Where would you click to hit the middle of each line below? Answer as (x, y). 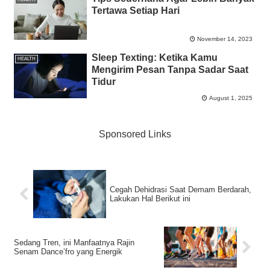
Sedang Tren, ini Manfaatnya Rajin (74, 243)
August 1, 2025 (231, 98)
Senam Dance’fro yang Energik (68, 252)
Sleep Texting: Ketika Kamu (154, 58)
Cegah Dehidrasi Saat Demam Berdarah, (181, 190)
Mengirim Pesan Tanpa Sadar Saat (170, 70)
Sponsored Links (135, 134)
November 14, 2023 (225, 39)
